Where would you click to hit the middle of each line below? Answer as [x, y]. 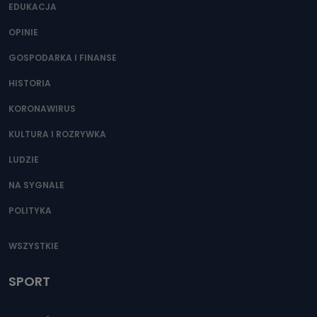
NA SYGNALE [36, 185]
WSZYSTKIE [34, 246]
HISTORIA [30, 83]
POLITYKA [30, 211]
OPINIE [23, 32]
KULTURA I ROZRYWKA [57, 134]
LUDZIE [24, 160]
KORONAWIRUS [42, 109]
